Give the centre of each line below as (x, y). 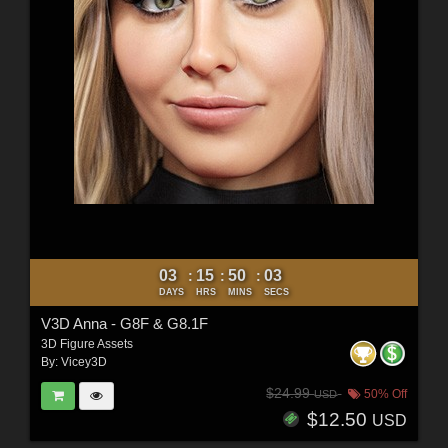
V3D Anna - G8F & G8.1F (124, 324)
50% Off (384, 393)
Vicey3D (83, 362)
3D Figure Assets (86, 344)
